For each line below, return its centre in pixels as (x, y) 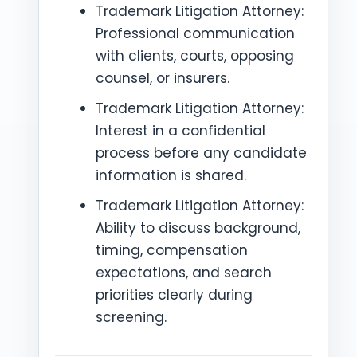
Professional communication (195, 33)
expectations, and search (184, 273)
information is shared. (171, 175)
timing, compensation (172, 250)
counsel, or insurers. (163, 78)
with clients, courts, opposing (195, 56)
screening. (131, 317)
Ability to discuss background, (198, 228)
